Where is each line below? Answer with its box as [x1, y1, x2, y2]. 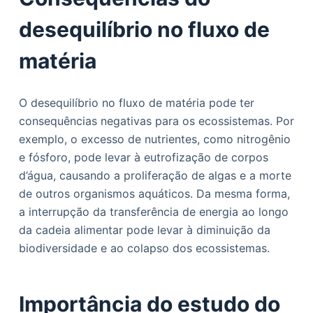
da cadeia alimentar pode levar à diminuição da [18, 223, 270, 237]
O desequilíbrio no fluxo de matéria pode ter [18, 96, 254, 110]
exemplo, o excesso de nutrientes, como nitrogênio [18, 132, 291, 146]
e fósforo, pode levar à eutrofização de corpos [18, 150, 268, 164]
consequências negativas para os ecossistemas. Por [18, 114, 294, 128]
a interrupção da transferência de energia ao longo [18, 205, 289, 219]
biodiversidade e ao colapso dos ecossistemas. [18, 241, 270, 255]
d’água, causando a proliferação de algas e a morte [18, 168, 291, 182]
